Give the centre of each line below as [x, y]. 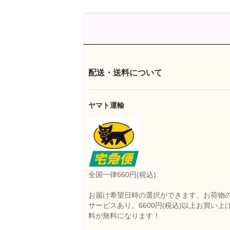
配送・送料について [125, 72]
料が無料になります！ [124, 215]
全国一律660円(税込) [122, 174]
